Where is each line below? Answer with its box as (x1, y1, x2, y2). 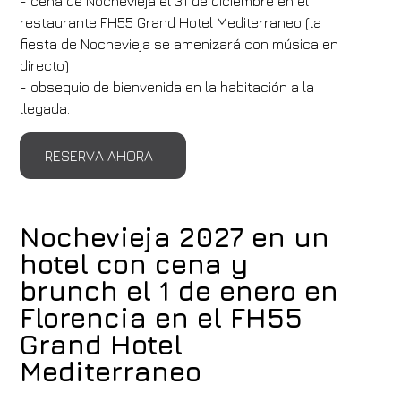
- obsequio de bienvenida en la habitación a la (20, 79, 315, 95)
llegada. (20, 100, 71, 116)
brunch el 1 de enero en (20, 275, 339, 307)
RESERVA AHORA (45, 148, 154, 164)
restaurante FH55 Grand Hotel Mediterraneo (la (20, 14, 322, 30)
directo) (20, 57, 70, 73)
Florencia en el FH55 (20, 302, 303, 334)
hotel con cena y (20, 248, 250, 280)
